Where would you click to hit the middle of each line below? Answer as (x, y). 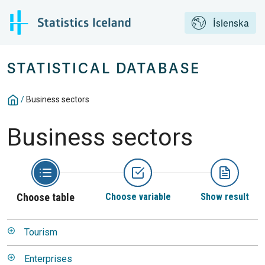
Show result (225, 197)
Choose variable (138, 197)
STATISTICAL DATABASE (104, 69)
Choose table (46, 197)
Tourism (41, 232)
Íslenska (231, 23)
